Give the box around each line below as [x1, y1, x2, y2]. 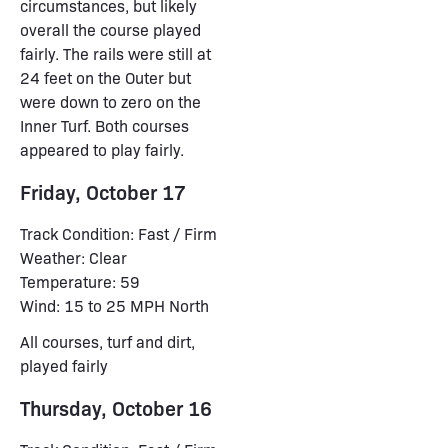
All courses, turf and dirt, [20, 331, 195, 352]
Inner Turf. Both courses [20, 115, 189, 136]
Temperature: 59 [20, 271, 140, 292]
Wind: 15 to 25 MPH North [20, 295, 209, 316]
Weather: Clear [20, 247, 127, 268]
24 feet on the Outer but [20, 67, 191, 88]
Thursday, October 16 [20, 394, 212, 421]
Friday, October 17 [20, 178, 186, 205]
